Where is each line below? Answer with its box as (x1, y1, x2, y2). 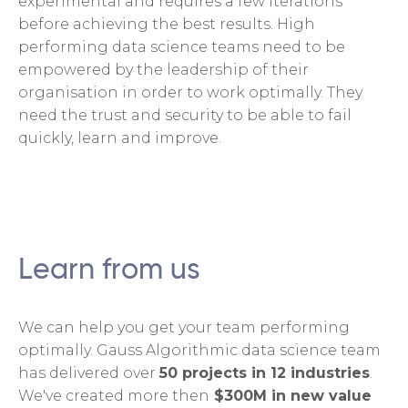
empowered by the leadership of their (18, 60, 309, 78)
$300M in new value (209, 386, 372, 404)
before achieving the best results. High (18, 15, 315, 33)
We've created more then (18, 386, 209, 404)
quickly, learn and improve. (18, 128, 221, 147)
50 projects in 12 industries (159, 363, 370, 382)
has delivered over (18, 363, 159, 382)
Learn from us (18, 255, 200, 285)
